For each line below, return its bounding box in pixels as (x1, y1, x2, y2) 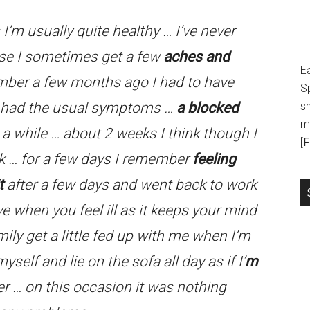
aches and (163, 48, 230, 65)
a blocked (176, 100, 239, 116)
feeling (192, 151, 236, 167)
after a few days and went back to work (3, 176, 257, 193)
